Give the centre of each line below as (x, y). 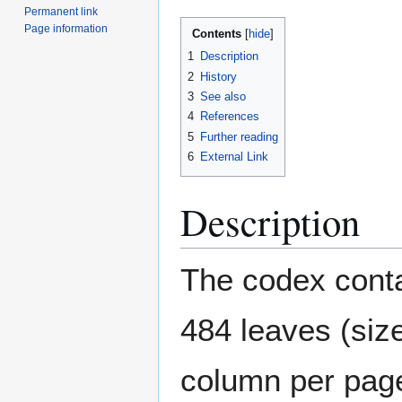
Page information (66, 28)
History (218, 76)
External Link (234, 157)
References (230, 117)
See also (223, 97)
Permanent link (61, 11)
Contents (217, 34)
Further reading (239, 136)
